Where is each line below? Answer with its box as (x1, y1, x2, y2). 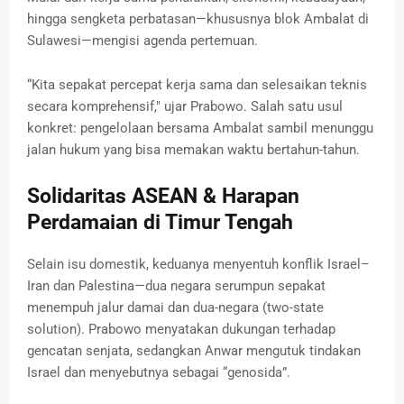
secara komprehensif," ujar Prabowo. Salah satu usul (27, 97, 343, 115)
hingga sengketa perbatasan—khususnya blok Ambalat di (27, 10, 369, 27)
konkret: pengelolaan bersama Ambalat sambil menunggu (27, 119, 373, 136)
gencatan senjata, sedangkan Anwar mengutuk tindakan (27, 342, 361, 359)
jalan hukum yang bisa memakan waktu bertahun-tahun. (27, 141, 360, 158)
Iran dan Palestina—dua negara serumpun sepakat (27, 277, 326, 294)
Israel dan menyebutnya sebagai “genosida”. (27, 363, 290, 381)
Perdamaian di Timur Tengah (27, 209, 293, 234)
